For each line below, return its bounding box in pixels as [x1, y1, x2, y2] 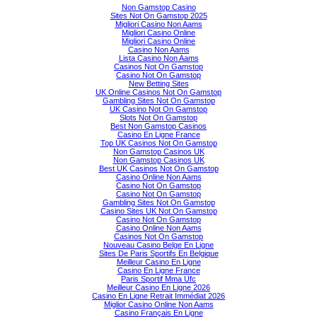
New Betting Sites [128, 79, 189, 88]
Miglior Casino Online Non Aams [103, 300, 214, 309]
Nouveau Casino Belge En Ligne [103, 241, 214, 250]
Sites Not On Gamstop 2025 [110, 11, 207, 21]
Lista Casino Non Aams [118, 54, 199, 63]
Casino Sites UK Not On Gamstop [100, 207, 217, 216]
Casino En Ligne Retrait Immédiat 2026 [92, 292, 225, 301]
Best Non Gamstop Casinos [110, 122, 207, 131]
